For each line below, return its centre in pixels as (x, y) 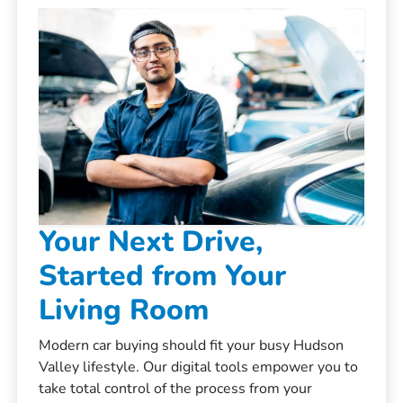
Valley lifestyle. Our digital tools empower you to (199, 367)
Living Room (124, 309)
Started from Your (163, 275)
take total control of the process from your (176, 388)
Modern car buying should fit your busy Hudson (192, 345)
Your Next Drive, (151, 241)
